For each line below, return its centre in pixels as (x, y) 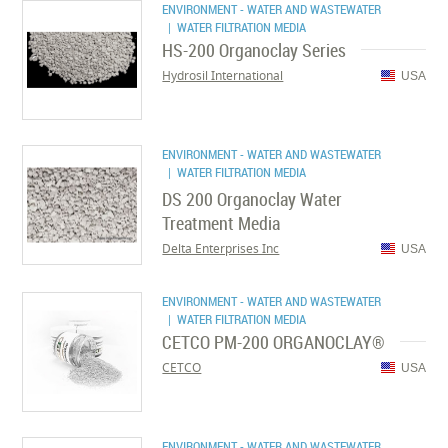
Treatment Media (221, 223)
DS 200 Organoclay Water (252, 199)
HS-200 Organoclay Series (254, 50)
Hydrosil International (223, 75)
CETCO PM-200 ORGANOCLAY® (274, 342)
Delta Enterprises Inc (221, 248)
